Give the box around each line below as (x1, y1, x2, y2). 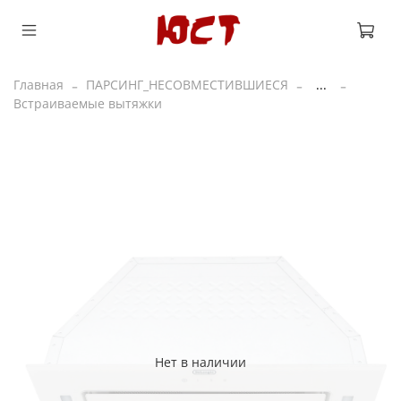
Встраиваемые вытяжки (13, 94, 162, 112)
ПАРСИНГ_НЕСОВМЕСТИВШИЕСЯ (86, 75, 288, 93)
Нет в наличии (155, 353, 246, 371)
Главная (13, 75, 64, 93)
